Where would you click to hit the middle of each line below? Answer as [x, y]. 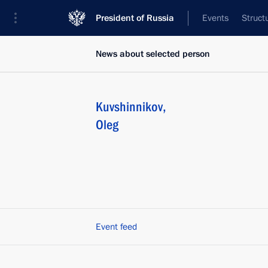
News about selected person [153, 54]
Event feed [116, 227]
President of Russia [135, 18]
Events [215, 18]
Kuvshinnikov [129, 107]
